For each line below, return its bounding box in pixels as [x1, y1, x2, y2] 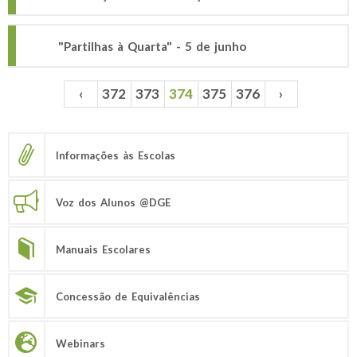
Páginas [8, 91, 74, 115]
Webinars [56, 336, 105, 350]
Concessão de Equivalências [56, 289, 200, 303]
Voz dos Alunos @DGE [56, 195, 171, 209]
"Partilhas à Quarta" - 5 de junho [58, 39, 246, 53]
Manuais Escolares [56, 242, 151, 256]
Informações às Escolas [56, 148, 175, 162]
